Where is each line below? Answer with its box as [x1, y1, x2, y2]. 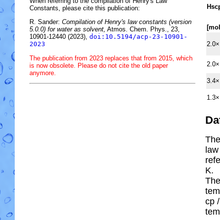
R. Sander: [29, 18, 62, 26]
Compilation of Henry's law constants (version [62, 18, 192, 26]
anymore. [29, 69, 56, 77]
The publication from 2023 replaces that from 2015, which [29, 54, 192, 62]
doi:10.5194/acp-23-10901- [89, 33, 188, 41]
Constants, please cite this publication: [29, 4, 140, 12]
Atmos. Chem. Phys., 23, [106, 26, 180, 33]
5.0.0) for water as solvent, [29, 26, 106, 33]
